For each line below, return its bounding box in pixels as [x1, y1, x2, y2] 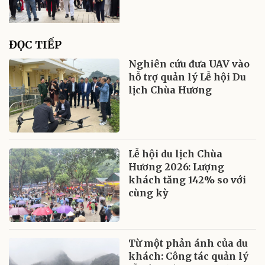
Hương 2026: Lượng [128, 160, 225, 173]
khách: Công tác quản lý [128, 250, 249, 263]
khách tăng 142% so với [128, 173, 247, 186]
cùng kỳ [128, 186, 169, 199]
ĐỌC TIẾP [9, 37, 62, 51]
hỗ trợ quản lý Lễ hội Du [128, 70, 247, 83]
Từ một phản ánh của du [128, 237, 248, 250]
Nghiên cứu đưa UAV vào [128, 57, 250, 70]
